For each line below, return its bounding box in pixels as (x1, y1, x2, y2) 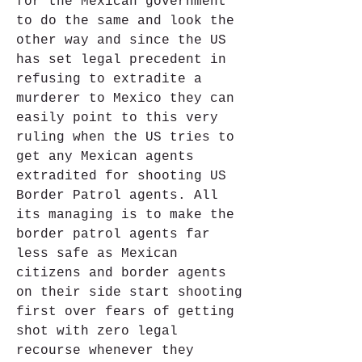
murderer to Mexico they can (16, 91, 234, 106)
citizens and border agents (16, 266, 226, 280)
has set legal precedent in (16, 53, 226, 67)
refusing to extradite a (16, 72, 202, 86)
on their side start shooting (16, 285, 242, 300)
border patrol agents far (16, 227, 210, 242)
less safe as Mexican (16, 246, 178, 261)
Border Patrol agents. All (16, 188, 218, 203)
